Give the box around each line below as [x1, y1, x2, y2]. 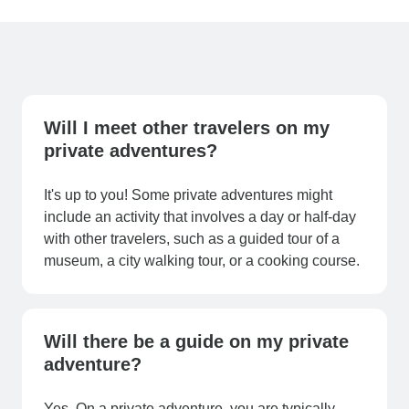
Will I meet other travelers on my [44, 118, 330, 139]
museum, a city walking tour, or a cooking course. [44, 253, 363, 269]
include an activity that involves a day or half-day [44, 209, 356, 225]
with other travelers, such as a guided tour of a [44, 231, 340, 247]
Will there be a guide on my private [44, 331, 349, 352]
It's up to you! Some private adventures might [44, 187, 332, 204]
